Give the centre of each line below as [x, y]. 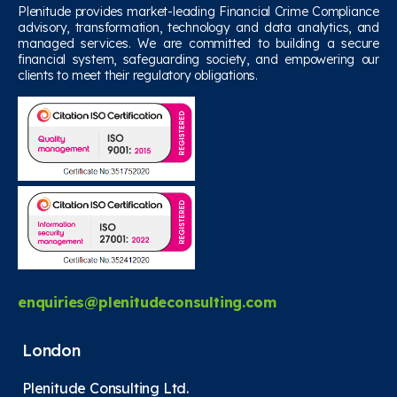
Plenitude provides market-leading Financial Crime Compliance [198, 12]
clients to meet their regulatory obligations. [138, 76]
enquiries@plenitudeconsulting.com [147, 302]
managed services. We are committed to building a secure [198, 44]
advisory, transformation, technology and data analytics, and [198, 28]
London [51, 350]
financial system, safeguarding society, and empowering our [198, 60]
